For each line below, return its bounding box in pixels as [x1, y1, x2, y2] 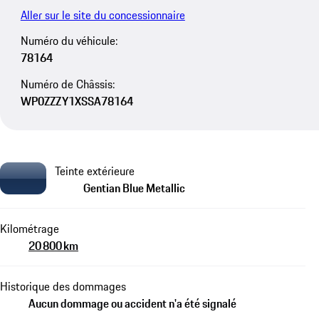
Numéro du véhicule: [20, 32, 117, 50]
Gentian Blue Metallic [83, 179, 185, 197]
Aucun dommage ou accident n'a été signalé [28, 294, 236, 312]
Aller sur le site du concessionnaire [20, 6, 185, 23]
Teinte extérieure [55, 162, 135, 179]
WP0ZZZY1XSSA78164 [20, 93, 133, 110]
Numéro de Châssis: [20, 75, 115, 93]
